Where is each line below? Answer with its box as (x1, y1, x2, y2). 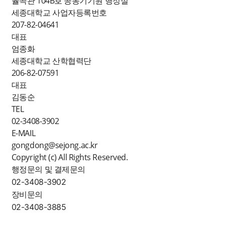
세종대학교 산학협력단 (11, 55, 91, 66)
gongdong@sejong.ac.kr (11, 139, 98, 151)
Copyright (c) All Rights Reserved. (11, 151, 128, 163)
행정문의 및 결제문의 (11, 163, 85, 175)
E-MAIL (11, 127, 36, 139)
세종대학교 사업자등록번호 (11, 7, 107, 18)
